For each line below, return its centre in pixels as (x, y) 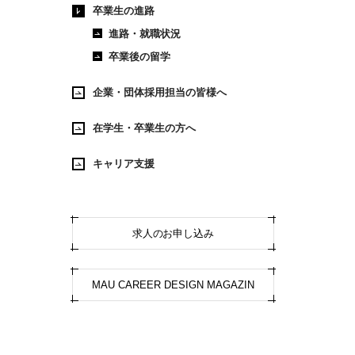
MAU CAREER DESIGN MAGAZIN (173, 285)
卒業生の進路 (123, 11)
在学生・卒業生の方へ (144, 128)
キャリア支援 (123, 164)
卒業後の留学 (139, 57)
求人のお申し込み (173, 234)
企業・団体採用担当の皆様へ (159, 93)
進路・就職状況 (144, 34)
